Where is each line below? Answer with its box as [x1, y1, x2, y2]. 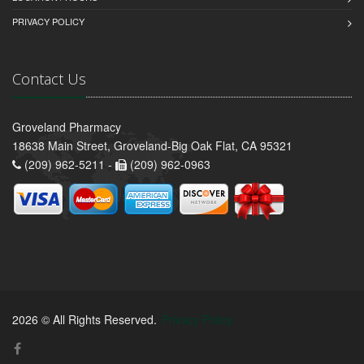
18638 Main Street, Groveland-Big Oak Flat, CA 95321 [12, 136, 292, 154]
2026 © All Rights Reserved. [12, 310, 160, 327]
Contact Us [12, 68, 86, 89]
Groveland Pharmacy [12, 118, 121, 135]
